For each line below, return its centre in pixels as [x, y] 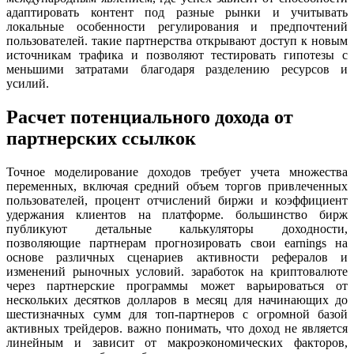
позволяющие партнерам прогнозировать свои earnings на [177, 243]
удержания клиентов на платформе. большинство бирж [177, 215]
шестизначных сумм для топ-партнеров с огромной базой [177, 314]
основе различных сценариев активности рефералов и [177, 258]
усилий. [28, 84]
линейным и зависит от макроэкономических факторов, [177, 343]
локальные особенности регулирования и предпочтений [177, 27]
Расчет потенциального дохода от [150, 117]
